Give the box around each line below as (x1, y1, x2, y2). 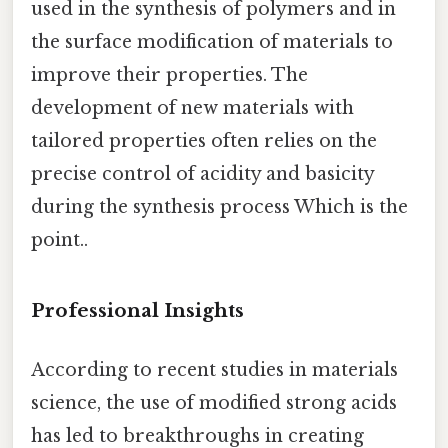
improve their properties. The (31, 63, 308, 86)
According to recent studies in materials (31, 358, 398, 381)
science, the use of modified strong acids (31, 391, 397, 414)
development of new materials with (31, 96, 354, 119)
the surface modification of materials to (31, 30, 393, 53)
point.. (31, 228, 88, 251)
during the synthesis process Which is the (31, 195, 408, 218)
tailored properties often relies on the (31, 129, 377, 152)
